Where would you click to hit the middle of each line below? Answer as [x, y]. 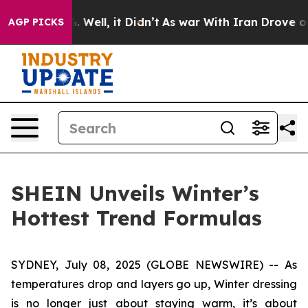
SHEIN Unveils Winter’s [135, 193]
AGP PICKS [36, 22]
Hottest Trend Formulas [136, 218]
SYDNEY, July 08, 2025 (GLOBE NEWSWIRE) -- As [154, 265]
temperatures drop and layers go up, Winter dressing [154, 284]
